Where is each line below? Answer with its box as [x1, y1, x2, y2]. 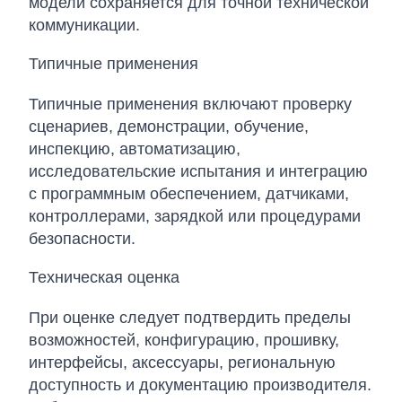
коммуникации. [29, 16, 140, 34]
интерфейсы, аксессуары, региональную [29, 354, 336, 371]
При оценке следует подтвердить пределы [29, 309, 351, 327]
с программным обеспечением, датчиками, [29, 185, 349, 203]
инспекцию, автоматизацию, [29, 140, 240, 158]
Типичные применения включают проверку [29, 95, 352, 113]
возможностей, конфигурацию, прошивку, [29, 331, 339, 349]
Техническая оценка [29, 268, 179, 286]
